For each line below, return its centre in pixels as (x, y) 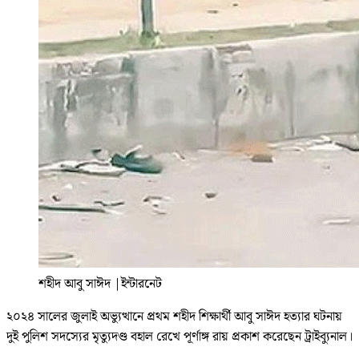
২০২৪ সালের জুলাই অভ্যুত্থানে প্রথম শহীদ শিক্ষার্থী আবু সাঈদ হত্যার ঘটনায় (174, 317)
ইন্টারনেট (141, 284)
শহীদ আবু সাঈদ (75, 284)
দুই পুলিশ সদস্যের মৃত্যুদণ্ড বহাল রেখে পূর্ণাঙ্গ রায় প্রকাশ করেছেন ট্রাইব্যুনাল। (179, 337)
